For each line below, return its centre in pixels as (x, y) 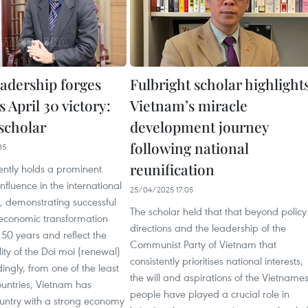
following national (189, 148)
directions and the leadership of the (208, 228)
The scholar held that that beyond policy (218, 211)
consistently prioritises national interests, (217, 261)
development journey (199, 126)
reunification (172, 169)
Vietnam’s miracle (189, 105)
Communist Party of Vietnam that (203, 244)
